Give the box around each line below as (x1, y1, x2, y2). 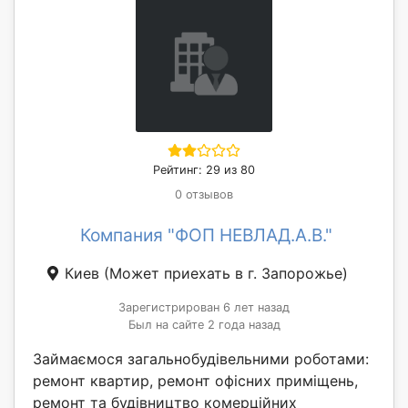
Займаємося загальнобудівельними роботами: (33, 349, 369, 368)
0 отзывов (175, 187, 233, 201)
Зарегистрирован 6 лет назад (118, 300, 290, 314)
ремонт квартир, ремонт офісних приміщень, (33, 371, 358, 390)
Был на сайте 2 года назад (127, 317, 280, 331)
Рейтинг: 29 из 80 (153, 162, 255, 177)
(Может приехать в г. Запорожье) (104, 263, 348, 282)
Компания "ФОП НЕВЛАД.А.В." (79, 223, 332, 246)
